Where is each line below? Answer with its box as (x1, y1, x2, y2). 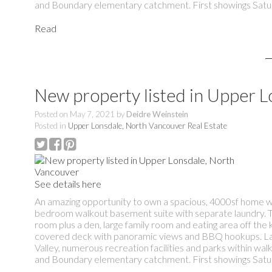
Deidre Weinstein (126, 109, 188, 120)
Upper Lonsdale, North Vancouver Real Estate (68, 121, 227, 131)
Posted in (35, 121, 66, 131)
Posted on (35, 109, 70, 120)
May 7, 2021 (70, 109, 115, 120)
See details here (35, 178, 101, 190)
